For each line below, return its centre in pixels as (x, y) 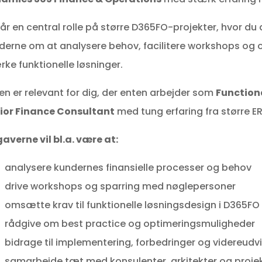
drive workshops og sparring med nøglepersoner (120, 187)
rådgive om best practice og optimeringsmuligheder (130, 224)
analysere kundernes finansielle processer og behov (128, 168)
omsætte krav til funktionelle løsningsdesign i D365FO (132, 205)
